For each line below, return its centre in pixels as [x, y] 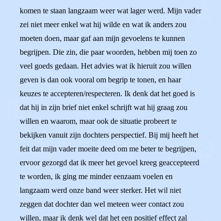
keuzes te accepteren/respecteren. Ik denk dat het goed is [107, 93]
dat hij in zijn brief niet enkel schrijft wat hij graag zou [104, 107]
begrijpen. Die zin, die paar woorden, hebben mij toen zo [108, 52]
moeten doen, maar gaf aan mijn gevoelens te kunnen [102, 38]
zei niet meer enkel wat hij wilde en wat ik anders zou [103, 24]
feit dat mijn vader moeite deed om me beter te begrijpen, [108, 149]
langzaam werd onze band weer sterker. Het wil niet [100, 190]
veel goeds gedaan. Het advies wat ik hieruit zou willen [106, 66]
